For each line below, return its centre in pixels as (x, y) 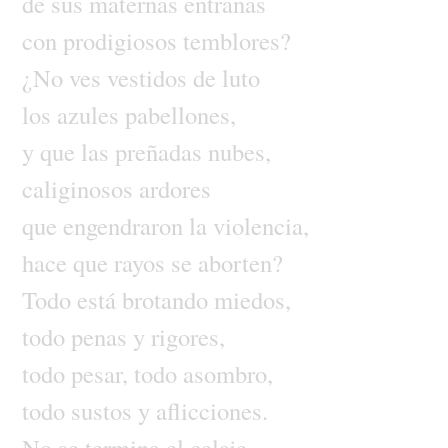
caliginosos (80, 188)
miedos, (252, 299)
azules (90, 114)
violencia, (260, 225)
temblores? (236, 40)
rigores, (187, 336)
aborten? (240, 262)
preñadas (161, 151)
